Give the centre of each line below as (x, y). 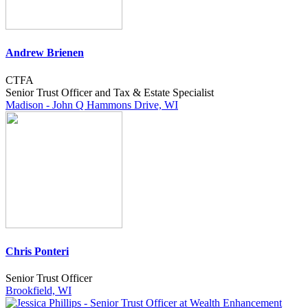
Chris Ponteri (37, 251)
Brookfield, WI (38, 291)
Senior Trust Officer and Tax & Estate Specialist (110, 92)
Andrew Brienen (45, 53)
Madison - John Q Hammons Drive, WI (92, 104)
